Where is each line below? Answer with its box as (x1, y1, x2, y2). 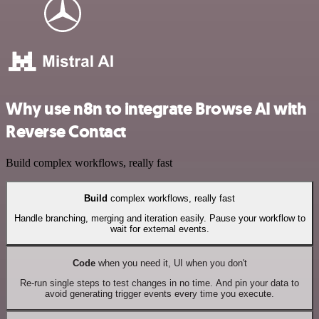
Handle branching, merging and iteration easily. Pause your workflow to (14, 213, 305, 224)
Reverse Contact (6, 120, 126, 143)
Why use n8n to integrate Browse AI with (6, 97, 307, 120)
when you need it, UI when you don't (95, 257, 247, 268)
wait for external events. (110, 224, 209, 235)
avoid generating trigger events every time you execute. (45, 288, 274, 300)
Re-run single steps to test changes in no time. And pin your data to (20, 278, 299, 289)
